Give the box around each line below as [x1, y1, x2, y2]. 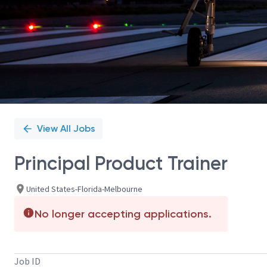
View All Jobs [37, 123, 95, 134]
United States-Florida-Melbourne [26, 183, 142, 194]
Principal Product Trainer [14, 152, 228, 175]
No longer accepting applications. [35, 207, 212, 221]
